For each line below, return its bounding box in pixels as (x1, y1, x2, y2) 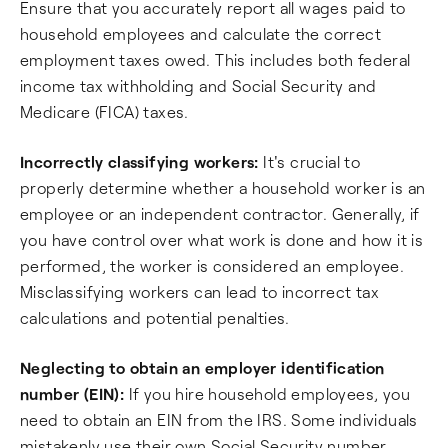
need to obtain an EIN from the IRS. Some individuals (20, 409, 418, 429)
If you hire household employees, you (124, 383, 411, 403)
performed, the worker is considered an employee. (20, 255, 405, 275)
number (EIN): (20, 383, 125, 403)
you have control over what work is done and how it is (20, 229, 424, 249)
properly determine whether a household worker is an (20, 177, 426, 197)
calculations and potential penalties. (20, 307, 290, 327)
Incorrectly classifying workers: (20, 151, 259, 171)
